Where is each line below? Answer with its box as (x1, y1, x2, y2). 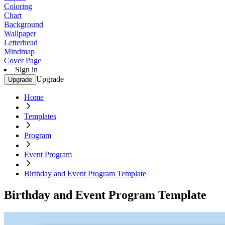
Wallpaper (4, 29, 36, 38)
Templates (24, 112, 56, 121)
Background (4, 20, 43, 29)
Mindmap (4, 47, 35, 56)
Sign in (15, 65, 38, 74)
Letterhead (4, 38, 38, 47)
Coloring (4, 2, 32, 11)
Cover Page (4, 56, 41, 65)
